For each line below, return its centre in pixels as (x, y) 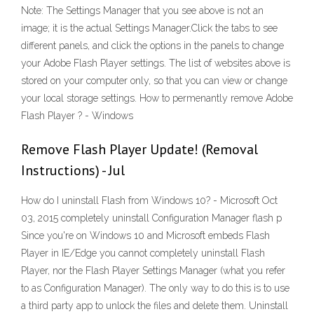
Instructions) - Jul (73, 171)
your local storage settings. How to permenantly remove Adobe (157, 98)
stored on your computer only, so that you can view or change (154, 81)
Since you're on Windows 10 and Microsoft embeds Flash (145, 236)
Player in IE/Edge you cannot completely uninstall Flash (143, 253)
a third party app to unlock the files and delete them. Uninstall (155, 306)
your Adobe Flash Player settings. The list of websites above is (156, 63)
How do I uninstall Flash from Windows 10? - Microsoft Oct (149, 201)
